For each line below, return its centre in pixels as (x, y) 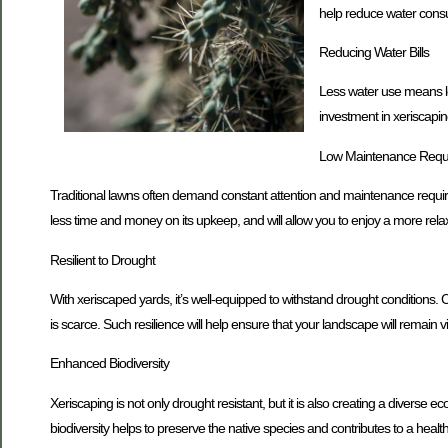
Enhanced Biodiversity (109, 363)
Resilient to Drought (102, 259)
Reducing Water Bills (373, 51)
